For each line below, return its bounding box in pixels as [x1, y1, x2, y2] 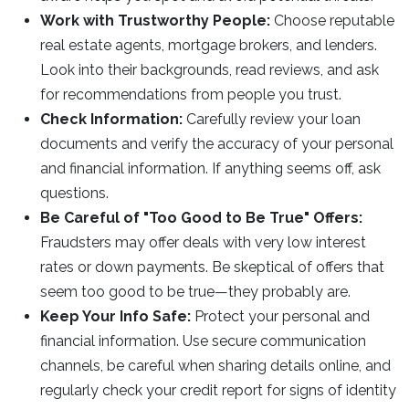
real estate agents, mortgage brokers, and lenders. [40, 37, 377, 54]
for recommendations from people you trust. [40, 86, 341, 103]
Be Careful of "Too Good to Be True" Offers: [40, 209, 362, 226]
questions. [40, 184, 109, 202]
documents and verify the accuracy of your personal [40, 135, 393, 152]
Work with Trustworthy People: [40, 12, 270, 29]
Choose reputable [270, 12, 394, 29]
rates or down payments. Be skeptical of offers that [40, 258, 384, 276]
